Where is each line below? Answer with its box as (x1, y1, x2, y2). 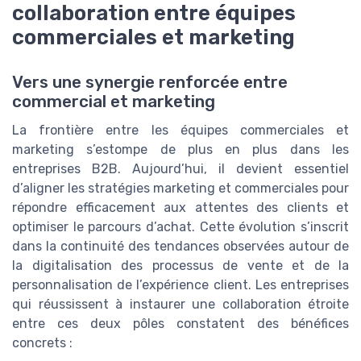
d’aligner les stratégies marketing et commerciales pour (12, 180, 349, 197)
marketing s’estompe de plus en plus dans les (12, 142, 349, 158)
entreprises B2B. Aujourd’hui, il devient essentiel (12, 161, 349, 177)
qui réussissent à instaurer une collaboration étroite (12, 297, 349, 313)
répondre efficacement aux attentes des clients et (12, 200, 349, 216)
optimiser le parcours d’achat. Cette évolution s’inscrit (12, 219, 349, 235)
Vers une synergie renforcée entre (12, 73, 288, 93)
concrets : (12, 335, 73, 351)
